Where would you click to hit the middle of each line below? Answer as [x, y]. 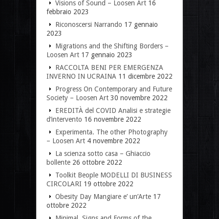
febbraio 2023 [68, 11]
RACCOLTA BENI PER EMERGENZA [109, 67]
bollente [58, 162]
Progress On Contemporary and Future [114, 89]
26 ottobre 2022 [97, 162]
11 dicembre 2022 [145, 76]
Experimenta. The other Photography [111, 132]
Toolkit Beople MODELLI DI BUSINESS [114, 175]
